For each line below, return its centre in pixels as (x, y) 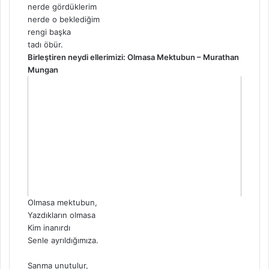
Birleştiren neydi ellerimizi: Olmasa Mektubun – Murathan (133, 57)
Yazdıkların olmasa (62, 215)
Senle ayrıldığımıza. (63, 240)
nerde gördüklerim (62, 6)
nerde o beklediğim (64, 19)
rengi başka (49, 32)
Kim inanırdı (49, 228)
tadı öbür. (45, 44)
